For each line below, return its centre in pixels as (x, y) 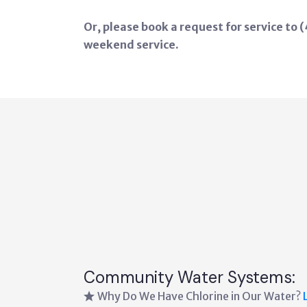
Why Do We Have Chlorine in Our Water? (200, 296)
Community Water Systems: (189, 277)
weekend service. (131, 45)
